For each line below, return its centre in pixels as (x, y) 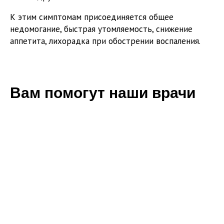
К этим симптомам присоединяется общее (92, 17)
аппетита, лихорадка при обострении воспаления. (105, 41)
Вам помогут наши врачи (103, 93)
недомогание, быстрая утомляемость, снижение (101, 29)
